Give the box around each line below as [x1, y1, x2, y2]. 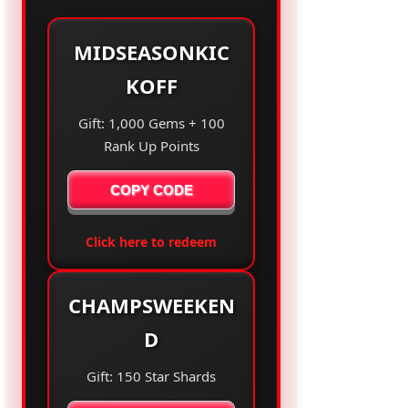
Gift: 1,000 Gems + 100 [77, 114, 225, 133]
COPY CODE [109, 182, 193, 199]
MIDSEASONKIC [73, 38, 229, 66]
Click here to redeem [86, 233, 217, 251]
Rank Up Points [103, 137, 199, 156]
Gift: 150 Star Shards [87, 367, 216, 386]
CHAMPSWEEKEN [67, 291, 235, 320]
